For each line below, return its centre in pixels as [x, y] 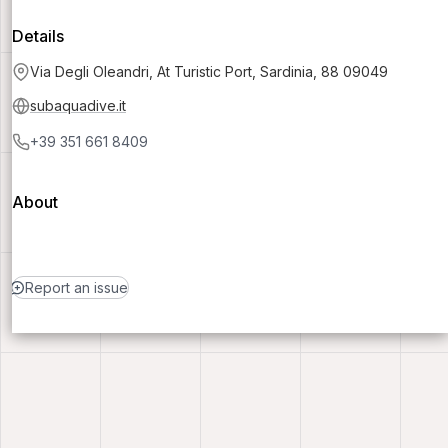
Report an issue [76, 288]
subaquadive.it [78, 106]
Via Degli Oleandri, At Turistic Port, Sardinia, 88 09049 [209, 72]
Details [38, 36]
